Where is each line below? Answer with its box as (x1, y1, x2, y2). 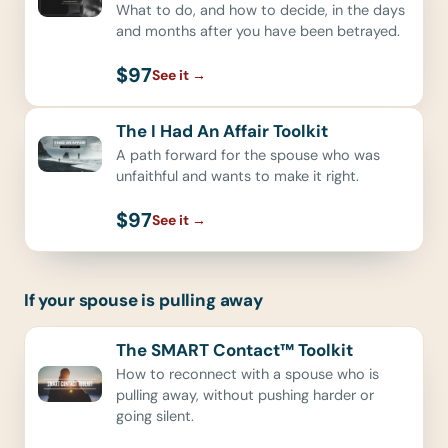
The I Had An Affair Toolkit (116, 120, 328, 143)
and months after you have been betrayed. (116, 22, 400, 41)
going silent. (116, 407, 194, 426)
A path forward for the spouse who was (116, 146, 380, 165)
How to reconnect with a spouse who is (116, 365, 379, 384)
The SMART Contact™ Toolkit (116, 339, 353, 362)
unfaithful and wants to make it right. (116, 167, 359, 186)
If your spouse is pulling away (24, 289, 263, 312)
